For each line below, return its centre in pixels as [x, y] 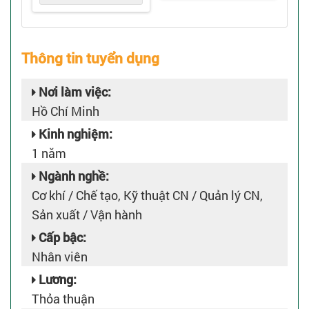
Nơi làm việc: [73, 92]
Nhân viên [60, 257]
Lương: [56, 279]
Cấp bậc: [61, 237]
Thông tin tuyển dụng [90, 58]
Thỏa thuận [63, 299]
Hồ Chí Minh [66, 111]
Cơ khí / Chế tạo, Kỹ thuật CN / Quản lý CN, [147, 195]
